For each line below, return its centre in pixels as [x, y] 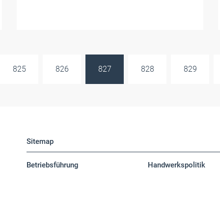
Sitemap [40, 141]
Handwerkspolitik [176, 165]
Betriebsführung [52, 165]
